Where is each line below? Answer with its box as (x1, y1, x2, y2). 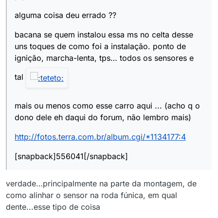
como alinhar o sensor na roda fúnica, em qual (6, 190, 177, 200)
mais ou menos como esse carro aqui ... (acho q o (15, 101, 200, 111)
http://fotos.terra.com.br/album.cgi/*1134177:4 (15, 132, 186, 142)
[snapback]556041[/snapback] (15, 151, 128, 162)
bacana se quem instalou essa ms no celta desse (15, 30, 193, 40)
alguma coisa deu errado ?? (15, 10, 116, 20)
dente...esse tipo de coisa (6, 202, 100, 212)
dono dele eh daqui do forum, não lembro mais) (15, 112, 191, 123)
